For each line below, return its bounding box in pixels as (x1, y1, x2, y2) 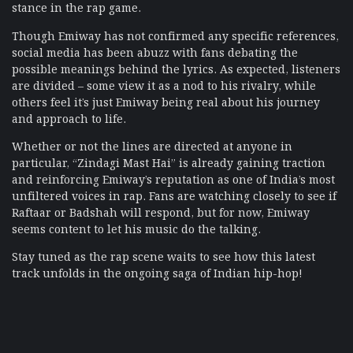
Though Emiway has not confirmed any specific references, (12, 24, 339, 45)
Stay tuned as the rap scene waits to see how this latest (12, 245, 315, 266)
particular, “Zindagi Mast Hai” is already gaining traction (12, 150, 325, 172)
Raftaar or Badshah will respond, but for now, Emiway (12, 200, 310, 221)
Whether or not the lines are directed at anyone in (12, 134, 292, 155)
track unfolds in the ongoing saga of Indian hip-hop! (12, 262, 303, 283)
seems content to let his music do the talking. (12, 217, 261, 238)
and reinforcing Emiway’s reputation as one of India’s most (12, 167, 335, 188)
